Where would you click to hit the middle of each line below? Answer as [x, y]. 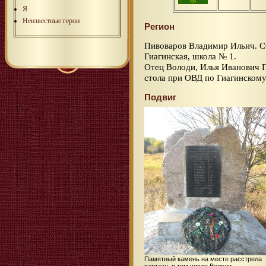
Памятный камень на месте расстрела [203, 259]
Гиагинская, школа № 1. [190, 56]
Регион [159, 27]
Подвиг [160, 97]
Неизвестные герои [51, 20]
